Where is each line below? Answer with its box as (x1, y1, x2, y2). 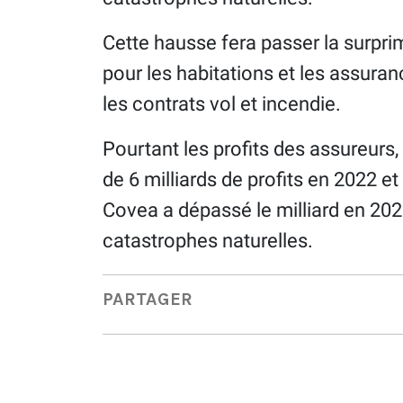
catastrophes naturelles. (103, 228, 313, 252)
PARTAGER (103, 289, 193, 310)
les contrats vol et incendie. (103, 92, 341, 115)
